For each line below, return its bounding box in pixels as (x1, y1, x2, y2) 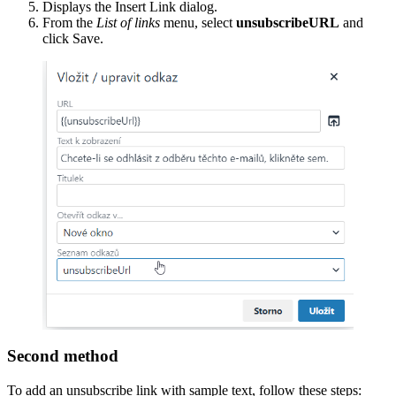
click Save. (42, 31, 103, 47)
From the (42, 15, 96, 31)
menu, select (160, 15, 236, 31)
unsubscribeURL (236, 15, 339, 31)
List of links (96, 15, 160, 31)
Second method (7, 346, 118, 366)
